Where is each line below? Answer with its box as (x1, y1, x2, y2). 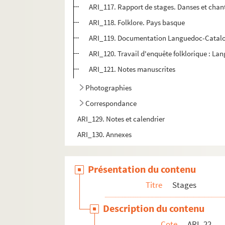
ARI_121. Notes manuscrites (89, 64, 176, 74)
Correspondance (85, 98, 137, 108)
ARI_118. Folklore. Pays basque (89, 18, 185, 28)
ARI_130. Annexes (77, 130, 132, 140)
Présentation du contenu (88, 163, 196, 176)
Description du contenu (103, 202, 205, 215)
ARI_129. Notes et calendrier (77, 114, 165, 124)
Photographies (85, 83, 132, 93)
